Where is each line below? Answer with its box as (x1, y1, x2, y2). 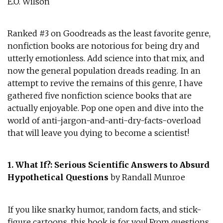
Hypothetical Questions (7, 172, 111, 183)
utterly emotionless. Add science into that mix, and (7, 53, 205, 63)
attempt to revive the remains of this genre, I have (7, 78, 203, 88)
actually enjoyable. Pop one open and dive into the (7, 103, 204, 113)
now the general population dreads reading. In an (7, 65, 201, 76)
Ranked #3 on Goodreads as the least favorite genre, (7, 28, 211, 38)
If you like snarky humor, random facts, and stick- (7, 204, 201, 215)
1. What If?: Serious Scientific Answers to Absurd (7, 160, 210, 170)
